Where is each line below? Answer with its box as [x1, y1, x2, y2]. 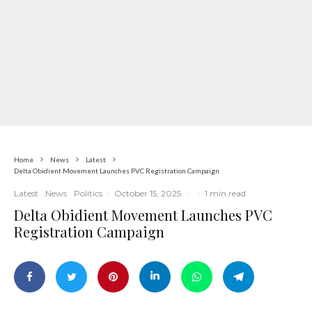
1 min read [205, 188, 246, 198]
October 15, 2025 [114, 188, 181, 198]
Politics [74, 188, 102, 198]
